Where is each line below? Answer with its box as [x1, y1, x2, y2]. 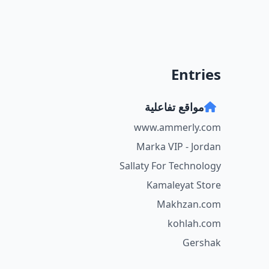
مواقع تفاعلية [144, 100, 204, 114]
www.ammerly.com [134, 121, 221, 134]
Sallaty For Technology [119, 159, 221, 172]
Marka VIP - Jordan [136, 140, 221, 153]
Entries [171, 64, 221, 84]
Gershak [183, 236, 221, 249]
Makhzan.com [157, 198, 221, 211]
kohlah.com [168, 217, 221, 230]
